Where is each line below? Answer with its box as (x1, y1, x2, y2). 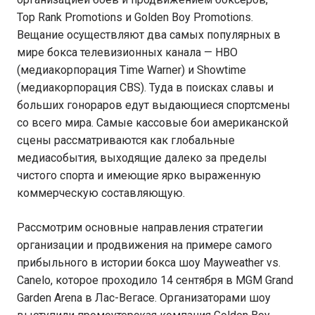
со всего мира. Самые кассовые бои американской (17, 116, 288, 129)
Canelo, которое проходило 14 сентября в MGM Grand (17, 274, 293, 287)
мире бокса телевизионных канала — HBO (17, 46, 238, 59)
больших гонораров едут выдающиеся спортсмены (17, 98, 290, 112)
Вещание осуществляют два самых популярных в (17, 28, 281, 41)
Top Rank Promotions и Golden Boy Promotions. (17, 11, 253, 24)
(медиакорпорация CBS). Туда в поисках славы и (17, 81, 274, 94)
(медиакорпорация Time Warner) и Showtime (17, 63, 246, 77)
